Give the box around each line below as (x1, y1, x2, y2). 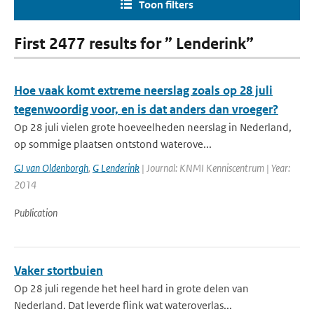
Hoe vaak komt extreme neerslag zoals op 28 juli (14, 83, 273, 98)
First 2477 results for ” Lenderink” (14, 34, 254, 53)
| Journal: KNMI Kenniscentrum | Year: (139, 161, 290, 175)
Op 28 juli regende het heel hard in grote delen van (14, 282, 249, 295)
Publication (14, 206, 57, 219)
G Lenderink (93, 161, 139, 175)
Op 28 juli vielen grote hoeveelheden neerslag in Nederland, (14, 121, 292, 134)
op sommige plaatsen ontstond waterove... (14, 137, 212, 151)
